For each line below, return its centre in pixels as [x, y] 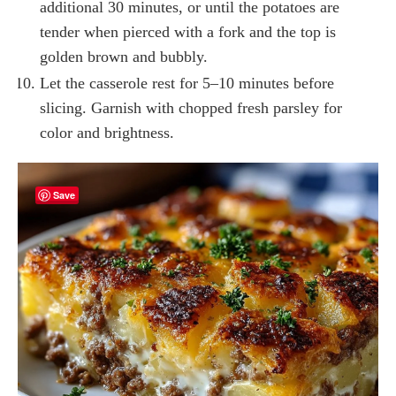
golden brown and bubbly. [124, 57]
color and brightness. [107, 133]
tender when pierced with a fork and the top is [188, 32]
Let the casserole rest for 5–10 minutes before [187, 84]
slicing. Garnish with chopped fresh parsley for [191, 108]
